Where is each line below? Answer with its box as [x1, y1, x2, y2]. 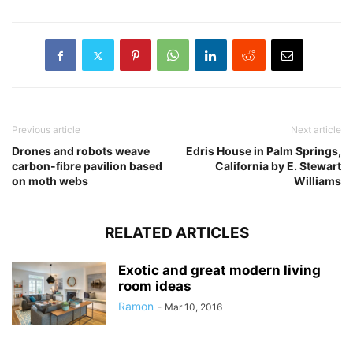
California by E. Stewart [215, 159, 341, 173]
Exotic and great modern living [118, 262, 321, 279]
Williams [294, 174, 341, 188]
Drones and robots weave [12, 144, 150, 158]
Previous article [12, 124, 80, 136]
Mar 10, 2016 [165, 301, 222, 314]
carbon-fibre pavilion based [12, 159, 162, 173]
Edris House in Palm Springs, [186, 144, 341, 158]
